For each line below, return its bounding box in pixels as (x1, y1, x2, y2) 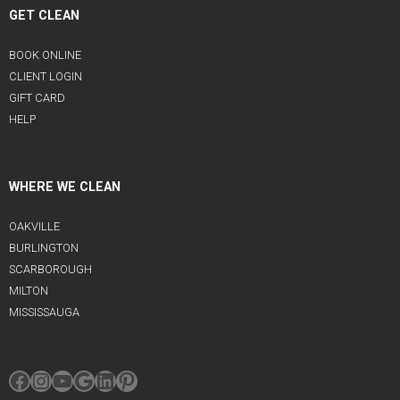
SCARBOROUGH (9, 262, 92, 277)
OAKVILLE (9, 220, 60, 234)
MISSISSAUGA (9, 305, 79, 320)
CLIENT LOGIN (9, 70, 82, 84)
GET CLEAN (9, 8, 79, 24)
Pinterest (115, 366, 207, 393)
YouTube (51, 366, 137, 393)
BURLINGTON (9, 241, 79, 255)
